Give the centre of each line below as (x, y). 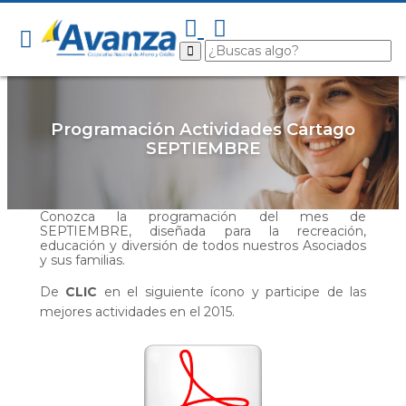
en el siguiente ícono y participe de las (232, 291)
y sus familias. (82, 260)
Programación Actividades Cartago (203, 130)
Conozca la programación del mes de (203, 216)
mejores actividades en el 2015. (137, 311)
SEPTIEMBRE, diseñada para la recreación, (203, 231)
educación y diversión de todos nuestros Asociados (203, 245)
